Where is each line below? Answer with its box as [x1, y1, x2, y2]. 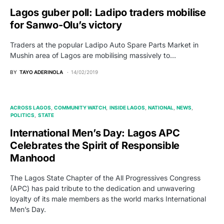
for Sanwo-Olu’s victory [10, 18, 122, 31]
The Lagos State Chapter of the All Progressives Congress [10, 173, 200, 182]
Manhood [10, 151, 55, 164]
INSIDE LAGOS [109, 104, 145, 110]
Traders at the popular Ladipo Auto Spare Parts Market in [10, 40, 198, 49]
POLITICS [10, 111, 35, 118]
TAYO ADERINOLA [19, 68, 63, 75]
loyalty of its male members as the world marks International [10, 194, 206, 203]
